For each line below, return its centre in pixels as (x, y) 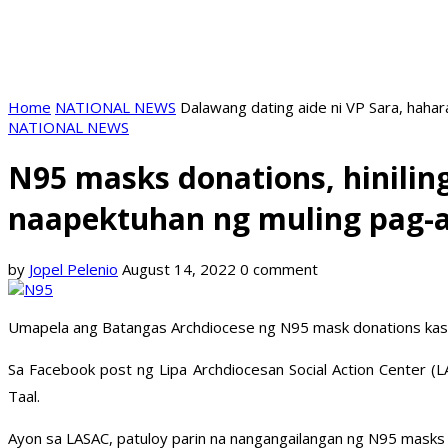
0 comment (279, 269)
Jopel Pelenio (73, 269)
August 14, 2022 (179, 269)
